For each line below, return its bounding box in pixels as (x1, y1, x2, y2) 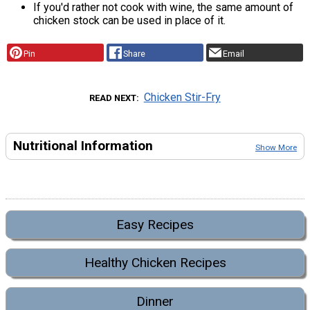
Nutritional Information (13, 137, 153, 154)
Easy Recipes (116, 216, 194, 232)
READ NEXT (89, 92, 137, 103)
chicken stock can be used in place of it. (33, 14, 228, 28)
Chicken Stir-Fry (143, 90, 221, 104)
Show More (255, 142, 297, 152)
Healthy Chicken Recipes (84, 255, 226, 271)
